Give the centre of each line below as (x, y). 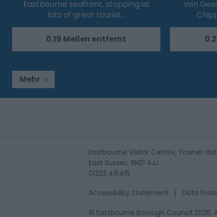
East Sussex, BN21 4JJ (124, 163)
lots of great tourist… (86, 15)
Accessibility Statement (129, 193)
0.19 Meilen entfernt (86, 39)
